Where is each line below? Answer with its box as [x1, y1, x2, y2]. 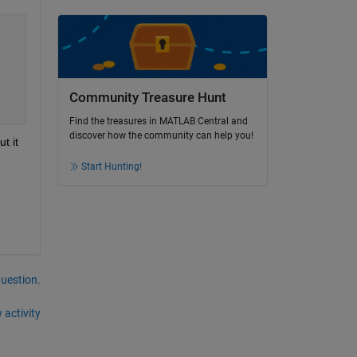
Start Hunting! [80, 161, 142, 173]
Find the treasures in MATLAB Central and [69, 116, 248, 127]
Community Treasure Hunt [69, 89, 226, 105]
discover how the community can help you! [69, 130, 253, 142]
